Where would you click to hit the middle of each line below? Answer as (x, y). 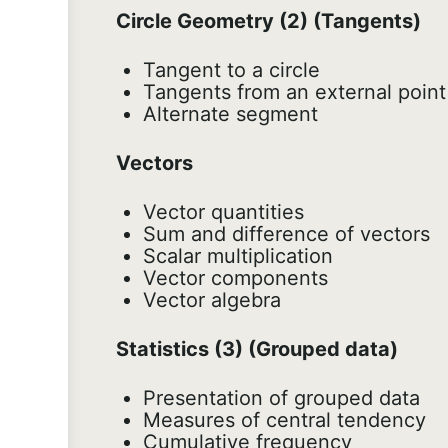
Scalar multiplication (238, 256)
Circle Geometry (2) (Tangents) (268, 21)
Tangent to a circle (231, 70)
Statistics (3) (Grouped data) (257, 349)
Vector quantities (223, 212)
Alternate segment (230, 114)
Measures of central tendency (284, 420)
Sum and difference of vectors (286, 234)
